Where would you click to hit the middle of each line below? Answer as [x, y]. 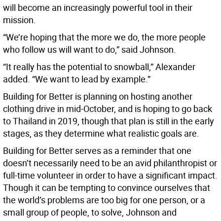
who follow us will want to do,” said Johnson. [90, 50]
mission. [19, 20]
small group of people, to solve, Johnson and [90, 212]
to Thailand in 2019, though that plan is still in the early [109, 121]
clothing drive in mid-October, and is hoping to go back [108, 109]
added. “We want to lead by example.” [77, 79]
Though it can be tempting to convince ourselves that [107, 188]
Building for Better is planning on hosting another [98, 96]
